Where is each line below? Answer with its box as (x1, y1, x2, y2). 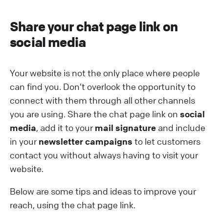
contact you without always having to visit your (10, 149, 198, 160)
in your (10, 135, 39, 147)
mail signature (95, 122, 156, 133)
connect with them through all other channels (10, 94, 195, 106)
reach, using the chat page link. (10, 199, 135, 210)
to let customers (132, 135, 200, 147)
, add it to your (36, 122, 95, 133)
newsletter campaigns (39, 135, 132, 147)
